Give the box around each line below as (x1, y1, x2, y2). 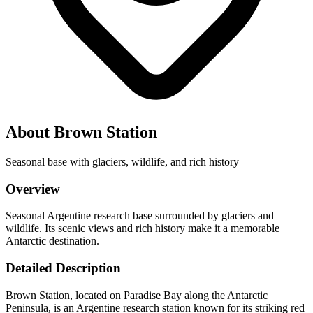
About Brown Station (6, 122, 157, 141)
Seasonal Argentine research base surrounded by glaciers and (6, 210, 274, 222)
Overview (6, 181, 60, 196)
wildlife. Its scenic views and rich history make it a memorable (6, 222, 279, 235)
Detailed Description (6, 260, 121, 275)
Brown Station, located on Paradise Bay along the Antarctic (6, 289, 268, 301)
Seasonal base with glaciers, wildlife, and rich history (6, 155, 239, 168)
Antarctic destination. (6, 235, 99, 247)
